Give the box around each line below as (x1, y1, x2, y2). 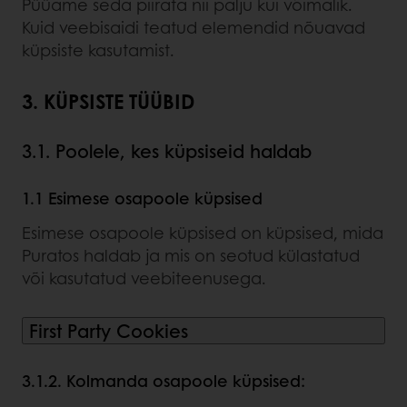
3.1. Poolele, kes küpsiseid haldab (22, 137, 312, 164)
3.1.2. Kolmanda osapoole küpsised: (22, 368, 305, 392)
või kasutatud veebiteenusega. (22, 265, 266, 290)
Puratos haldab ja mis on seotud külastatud (22, 243, 360, 267)
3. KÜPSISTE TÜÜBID (22, 85, 194, 115)
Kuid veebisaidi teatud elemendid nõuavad (22, 15, 365, 39)
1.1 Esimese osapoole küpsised (22, 185, 263, 210)
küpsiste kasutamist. (22, 37, 174, 62)
